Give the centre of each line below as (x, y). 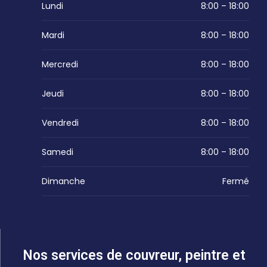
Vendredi (60, 123)
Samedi (58, 152)
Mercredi (60, 65)
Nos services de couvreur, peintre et (134, 256)
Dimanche (63, 181)
